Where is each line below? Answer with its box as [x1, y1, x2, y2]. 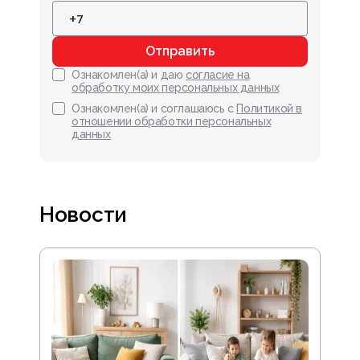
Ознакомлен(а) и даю [72, 68, 183, 82]
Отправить [145, 43, 215, 59]
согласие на [186, 68, 250, 82]
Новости [39, 202, 128, 227]
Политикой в [236, 102, 303, 116]
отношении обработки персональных [72, 115, 272, 129]
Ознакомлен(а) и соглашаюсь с [72, 102, 234, 116]
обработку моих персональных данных [72, 81, 280, 95]
